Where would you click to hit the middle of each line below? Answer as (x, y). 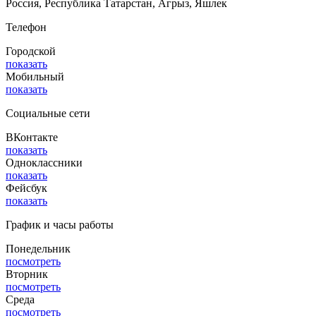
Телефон (26, 28)
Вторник (27, 274)
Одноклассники (44, 163)
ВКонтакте (32, 138)
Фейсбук (26, 188)
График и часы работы (60, 225)
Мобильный (35, 77)
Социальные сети (48, 114)
